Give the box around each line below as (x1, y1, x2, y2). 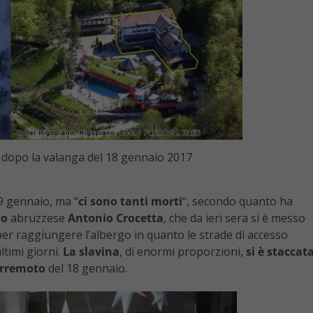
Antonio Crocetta (68, 210, 163, 226)
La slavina (63, 244, 119, 260)
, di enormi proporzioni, (119, 244, 246, 260)
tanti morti (120, 194, 182, 210)
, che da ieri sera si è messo (163, 210, 305, 226)
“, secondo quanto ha (182, 194, 293, 210)
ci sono (78, 194, 117, 210)
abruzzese (8, 210, 68, 226)
